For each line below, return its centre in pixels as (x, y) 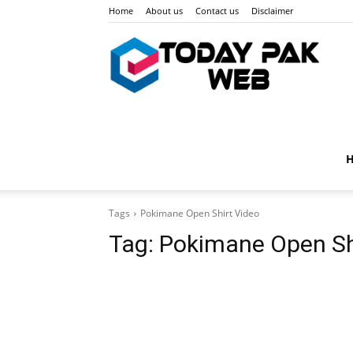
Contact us (217, 11)
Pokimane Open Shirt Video (200, 213)
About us (164, 11)
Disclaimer (272, 11)
